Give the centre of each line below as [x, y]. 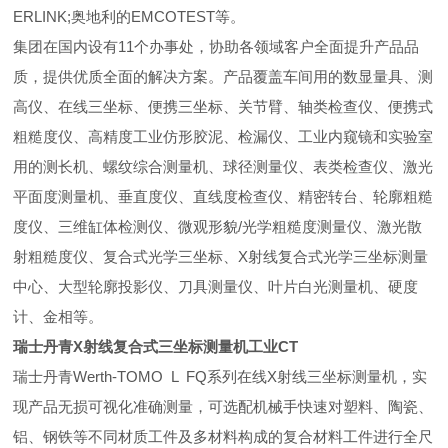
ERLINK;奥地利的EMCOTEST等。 [129, 16]
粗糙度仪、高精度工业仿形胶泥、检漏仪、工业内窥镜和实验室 [223, 136]
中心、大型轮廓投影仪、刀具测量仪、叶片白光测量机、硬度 [216, 286]
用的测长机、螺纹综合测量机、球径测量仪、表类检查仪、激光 [223, 166]
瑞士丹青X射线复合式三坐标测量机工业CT [156, 346]
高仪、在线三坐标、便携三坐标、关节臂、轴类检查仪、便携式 [223, 106]
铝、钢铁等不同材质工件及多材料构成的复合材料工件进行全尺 [223, 436]
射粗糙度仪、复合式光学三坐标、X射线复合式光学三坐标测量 [221, 256]
